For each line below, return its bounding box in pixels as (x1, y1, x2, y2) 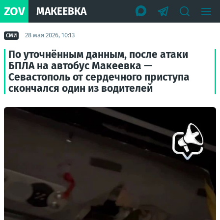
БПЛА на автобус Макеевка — (8, 59, 152, 72)
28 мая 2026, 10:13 (25, 31, 75, 39)
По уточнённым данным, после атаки (8, 48, 188, 61)
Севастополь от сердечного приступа (8, 71, 190, 83)
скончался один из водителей (8, 82, 153, 95)
